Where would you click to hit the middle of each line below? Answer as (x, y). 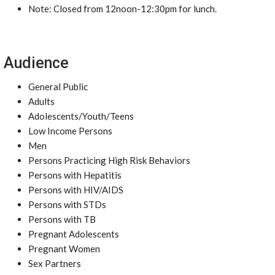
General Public (58, 87)
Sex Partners (55, 263)
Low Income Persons (70, 131)
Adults (41, 101)
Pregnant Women (64, 249)
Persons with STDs (67, 204)
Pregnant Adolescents (74, 234)
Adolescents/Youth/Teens (81, 116)
